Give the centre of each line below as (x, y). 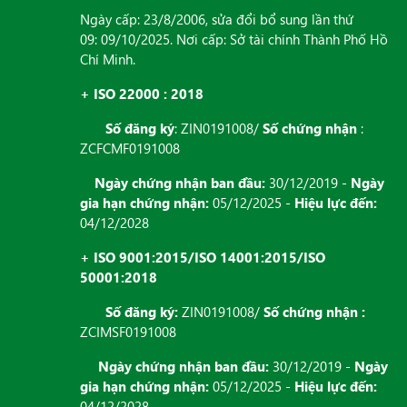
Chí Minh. (108, 60)
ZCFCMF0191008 (130, 149)
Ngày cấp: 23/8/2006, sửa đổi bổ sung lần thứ (217, 20)
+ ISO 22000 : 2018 (142, 94)
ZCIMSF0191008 (128, 332)
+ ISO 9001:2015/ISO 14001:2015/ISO (203, 258)
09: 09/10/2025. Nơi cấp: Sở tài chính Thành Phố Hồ (234, 40)
